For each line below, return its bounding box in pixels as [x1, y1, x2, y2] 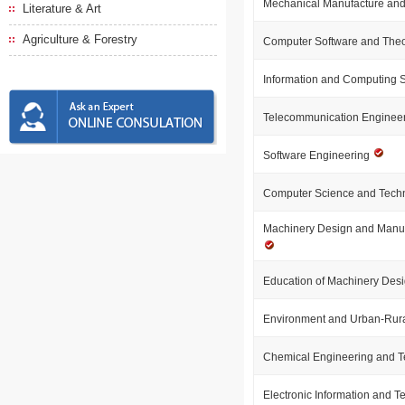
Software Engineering [263, 149, 372, 162]
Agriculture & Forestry [23, 33, 137, 46]
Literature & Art [23, 2, 101, 15]
